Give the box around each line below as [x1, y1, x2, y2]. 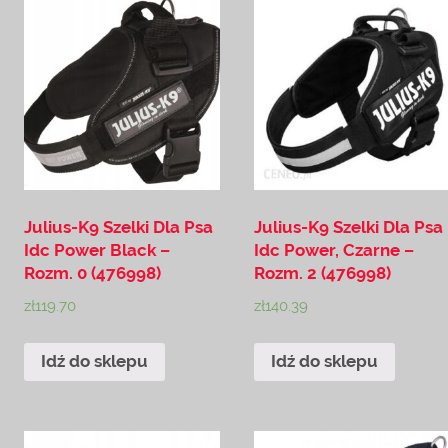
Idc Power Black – [24, 239, 170, 260]
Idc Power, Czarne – [254, 239, 415, 260]
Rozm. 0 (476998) [24, 262, 161, 283]
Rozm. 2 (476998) [254, 262, 392, 283]
